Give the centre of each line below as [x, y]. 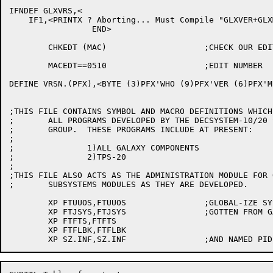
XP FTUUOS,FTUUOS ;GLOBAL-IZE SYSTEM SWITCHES [29, 203]
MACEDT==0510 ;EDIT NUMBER [29, 66]
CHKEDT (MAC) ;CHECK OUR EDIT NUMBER [29, 47]
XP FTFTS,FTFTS [29, 221]
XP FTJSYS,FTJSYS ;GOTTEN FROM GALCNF [29, 212]
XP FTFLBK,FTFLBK [29, 230]
